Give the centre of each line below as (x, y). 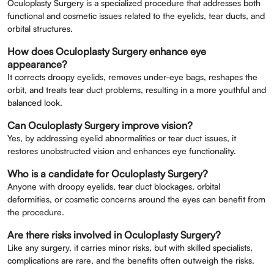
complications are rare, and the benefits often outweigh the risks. (131, 261)
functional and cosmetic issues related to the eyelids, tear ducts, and (136, 16)
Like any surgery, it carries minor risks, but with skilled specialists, (130, 248)
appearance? (37, 64)
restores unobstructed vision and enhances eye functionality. (122, 151)
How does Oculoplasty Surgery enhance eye (107, 51)
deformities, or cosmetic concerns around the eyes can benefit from (136, 199)
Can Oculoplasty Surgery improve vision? (100, 125)
